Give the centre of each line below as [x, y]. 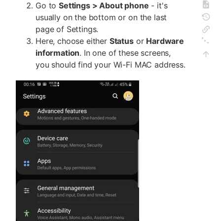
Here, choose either [73, 41]
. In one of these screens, [125, 53]
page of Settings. [67, 29]
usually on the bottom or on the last [101, 18]
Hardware [165, 41]
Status [121, 41]
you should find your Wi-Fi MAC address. [110, 65]
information [58, 53]
